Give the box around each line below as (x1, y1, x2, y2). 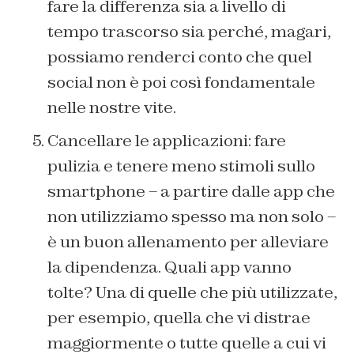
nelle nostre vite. (47, 97, 176, 119)
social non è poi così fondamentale (47, 72, 315, 93)
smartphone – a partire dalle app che (47, 181, 335, 202)
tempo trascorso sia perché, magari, (47, 21, 331, 43)
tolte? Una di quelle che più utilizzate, (47, 282, 337, 303)
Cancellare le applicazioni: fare (47, 130, 286, 152)
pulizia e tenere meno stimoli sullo (47, 156, 315, 177)
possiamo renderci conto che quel (47, 47, 312, 68)
